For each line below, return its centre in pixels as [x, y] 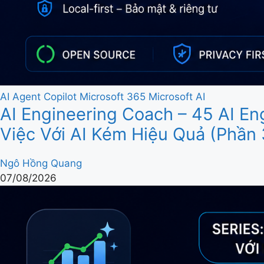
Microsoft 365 [113, 97]
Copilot [60, 97]
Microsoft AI [177, 97]
